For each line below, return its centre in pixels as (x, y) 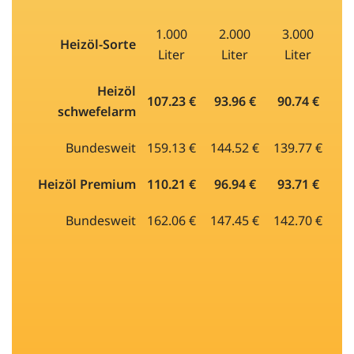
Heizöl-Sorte (98, 44)
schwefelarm (97, 111)
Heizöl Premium (87, 184)
